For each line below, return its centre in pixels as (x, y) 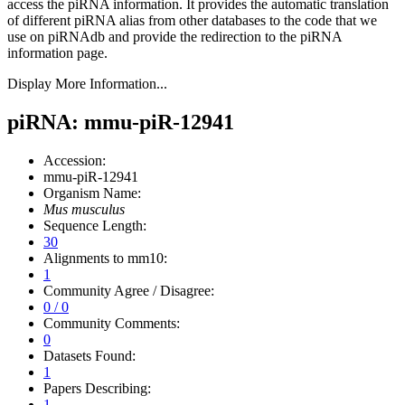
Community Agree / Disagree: (129, 290)
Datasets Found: (89, 355)
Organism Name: (92, 193)
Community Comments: (112, 323)
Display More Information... (87, 83)
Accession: (75, 160)
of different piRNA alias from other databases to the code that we (192, 20)
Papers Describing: (97, 388)
